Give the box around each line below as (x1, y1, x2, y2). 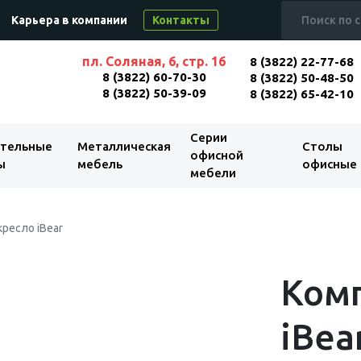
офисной (189, 148, 243, 162)
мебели (189, 166, 236, 180)
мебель (77, 157, 122, 171)
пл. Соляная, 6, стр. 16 (82, 54, 226, 68)
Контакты (152, 14, 210, 27)
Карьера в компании (11, 14, 127, 27)
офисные (301, 157, 357, 171)
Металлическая (77, 139, 171, 153)
